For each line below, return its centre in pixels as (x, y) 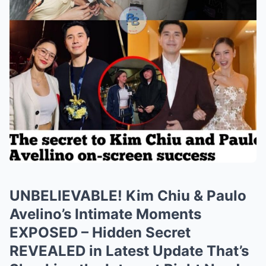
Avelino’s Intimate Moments (105, 214)
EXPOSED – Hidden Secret (100, 232)
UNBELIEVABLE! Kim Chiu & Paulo (128, 195)
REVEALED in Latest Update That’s (129, 251)
